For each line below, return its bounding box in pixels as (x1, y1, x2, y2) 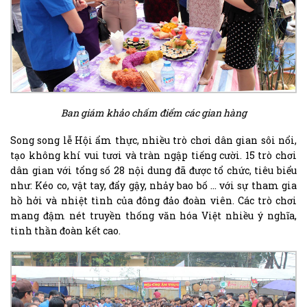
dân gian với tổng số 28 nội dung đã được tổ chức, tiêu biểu (10, 163, 297, 177)
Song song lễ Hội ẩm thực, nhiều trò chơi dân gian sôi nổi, (10, 133, 297, 147)
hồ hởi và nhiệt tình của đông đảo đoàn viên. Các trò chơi (10, 193, 297, 207)
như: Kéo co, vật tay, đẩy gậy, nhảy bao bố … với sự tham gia (10, 178, 297, 192)
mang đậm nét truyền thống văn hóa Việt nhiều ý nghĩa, (10, 208, 297, 222)
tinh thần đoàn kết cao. (10, 223, 121, 237)
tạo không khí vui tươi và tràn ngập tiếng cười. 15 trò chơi (10, 148, 297, 162)
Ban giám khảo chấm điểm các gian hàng (60, 106, 247, 119)
